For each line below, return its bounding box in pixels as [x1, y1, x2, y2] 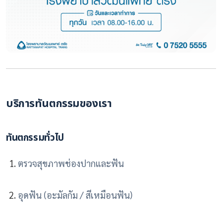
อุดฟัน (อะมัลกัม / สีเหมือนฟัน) [18, 189, 132, 201]
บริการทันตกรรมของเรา [6, 96, 112, 112]
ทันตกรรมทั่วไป [6, 131, 64, 146]
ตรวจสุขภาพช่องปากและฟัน [18, 157, 124, 169]
